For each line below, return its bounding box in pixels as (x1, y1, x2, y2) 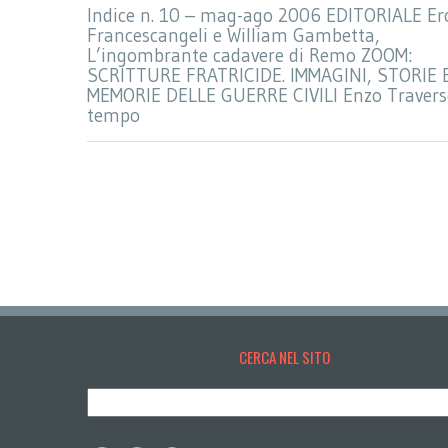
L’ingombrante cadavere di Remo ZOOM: (87, 43, 412, 67)
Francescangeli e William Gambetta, (87, 23, 380, 47)
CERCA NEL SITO (239, 346, 330, 369)
